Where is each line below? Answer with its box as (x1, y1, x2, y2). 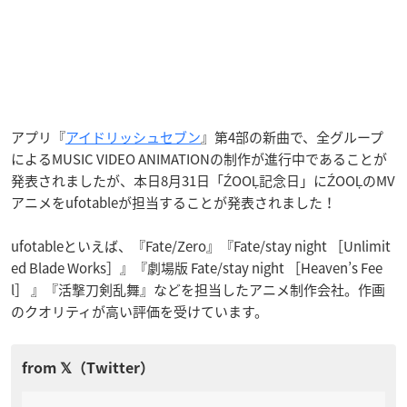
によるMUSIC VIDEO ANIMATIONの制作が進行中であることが (11, 148, 387, 169)
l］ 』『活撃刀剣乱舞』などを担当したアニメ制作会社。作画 (11, 279, 385, 300)
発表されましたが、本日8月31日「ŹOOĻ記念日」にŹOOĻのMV (11, 170, 395, 191)
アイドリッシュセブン (65, 126, 201, 147)
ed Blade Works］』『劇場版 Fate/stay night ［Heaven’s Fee (11, 257, 382, 278)
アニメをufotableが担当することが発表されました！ (11, 192, 336, 213)
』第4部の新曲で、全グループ (201, 126, 383, 147)
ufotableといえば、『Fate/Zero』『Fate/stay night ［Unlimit (11, 235, 391, 256)
